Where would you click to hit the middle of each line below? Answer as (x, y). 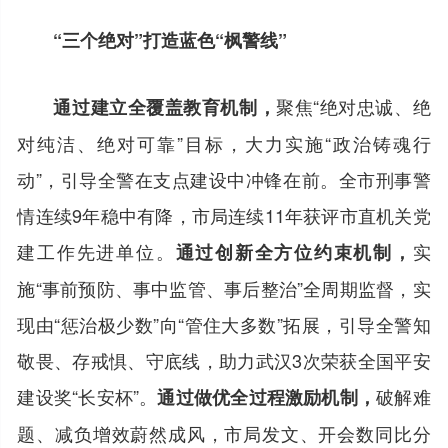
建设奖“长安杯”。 (87, 395)
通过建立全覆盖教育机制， (165, 106)
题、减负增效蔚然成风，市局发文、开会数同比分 (224, 432)
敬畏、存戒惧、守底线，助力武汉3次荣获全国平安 (224, 359)
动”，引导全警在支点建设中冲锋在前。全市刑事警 (224, 178)
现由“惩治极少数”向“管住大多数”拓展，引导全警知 (224, 323)
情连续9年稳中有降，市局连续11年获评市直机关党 (224, 214)
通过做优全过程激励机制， (267, 396)
